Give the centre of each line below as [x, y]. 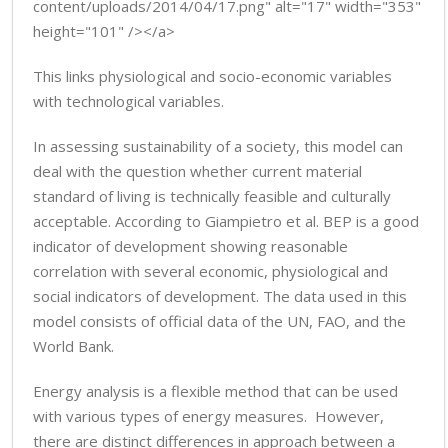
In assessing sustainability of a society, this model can [218, 146]
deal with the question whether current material [197, 171]
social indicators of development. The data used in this [220, 296]
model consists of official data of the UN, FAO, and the [219, 321]
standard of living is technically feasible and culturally [212, 196]
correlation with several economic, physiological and [210, 271]
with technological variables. [128, 101]
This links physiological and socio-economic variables [212, 76]
